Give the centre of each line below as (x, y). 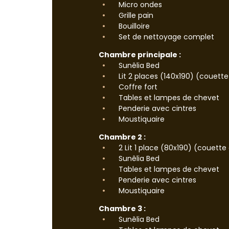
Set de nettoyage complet (165, 37)
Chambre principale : (140, 54)
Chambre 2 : (122, 137)
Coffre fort (137, 87)
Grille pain (135, 15)
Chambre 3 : (122, 208)
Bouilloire (133, 26)
